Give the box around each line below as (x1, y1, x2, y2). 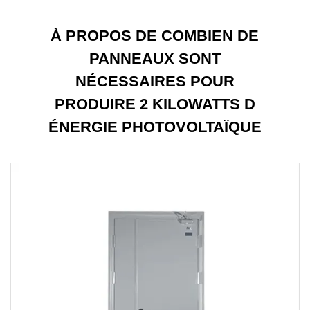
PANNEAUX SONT (89, 49, 221, 67)
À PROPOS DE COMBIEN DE (51, 26, 259, 44)
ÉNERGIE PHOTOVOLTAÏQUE (48, 118, 262, 136)
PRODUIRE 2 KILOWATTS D (54, 95, 255, 113)
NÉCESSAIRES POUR (75, 72, 235, 90)
